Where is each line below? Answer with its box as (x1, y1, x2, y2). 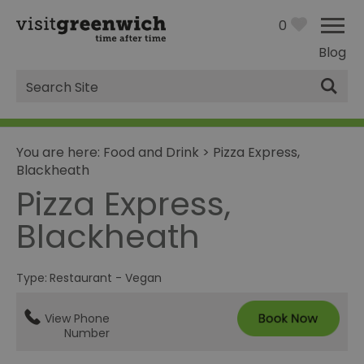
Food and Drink (103, 143, 199, 162)
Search (15, 81, 85, 110)
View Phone (45, 310, 110, 327)
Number (64, 325, 110, 342)
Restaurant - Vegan (50, 270, 162, 287)
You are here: (16, 143, 103, 162)
